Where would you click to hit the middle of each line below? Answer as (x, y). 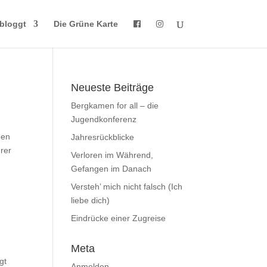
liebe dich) (91, 200)
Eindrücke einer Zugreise (119, 218)
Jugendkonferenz (104, 119)
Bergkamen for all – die (115, 105)
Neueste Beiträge (113, 88)
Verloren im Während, (112, 155)
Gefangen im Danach (111, 169)
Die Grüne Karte (86, 24)
